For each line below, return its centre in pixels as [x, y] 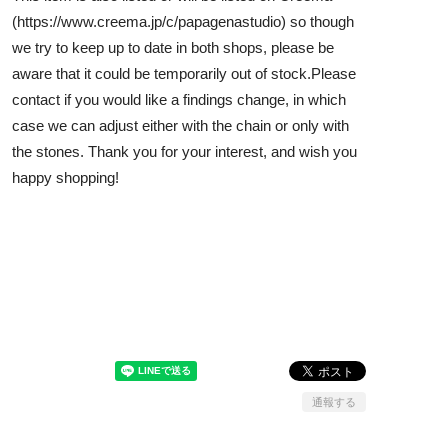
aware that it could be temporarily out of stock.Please [184, 73]
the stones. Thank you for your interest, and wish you [184, 151]
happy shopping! [65, 177]
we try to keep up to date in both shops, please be [173, 47]
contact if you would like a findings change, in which [179, 99]
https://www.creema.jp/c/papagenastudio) [151, 21]
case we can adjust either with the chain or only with [180, 125]
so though [320, 21]
